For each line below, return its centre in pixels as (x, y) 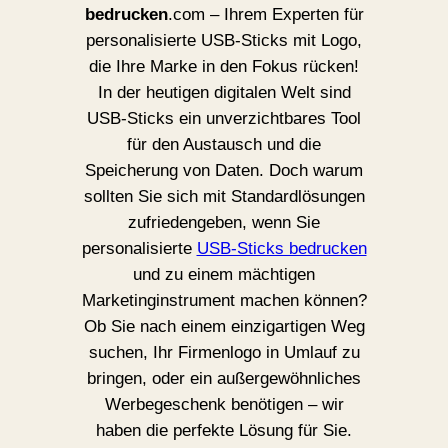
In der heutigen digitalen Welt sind (224, 93)
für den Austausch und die (224, 145)
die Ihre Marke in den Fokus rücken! (224, 67)
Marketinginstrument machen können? (224, 301)
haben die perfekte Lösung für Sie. (224, 431)
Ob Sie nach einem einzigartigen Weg (224, 327)
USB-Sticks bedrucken (281, 249)
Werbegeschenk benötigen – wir (224, 405)
